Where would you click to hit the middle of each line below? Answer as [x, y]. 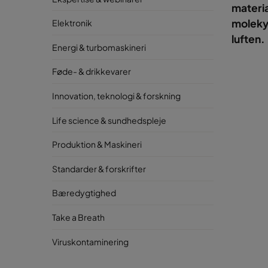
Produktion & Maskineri [97, 144]
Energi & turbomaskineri [99, 47]
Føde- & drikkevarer [92, 71]
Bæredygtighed [84, 193]
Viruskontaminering [90, 241]
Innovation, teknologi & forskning [116, 95]
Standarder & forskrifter [99, 168]
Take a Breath [78, 217]
